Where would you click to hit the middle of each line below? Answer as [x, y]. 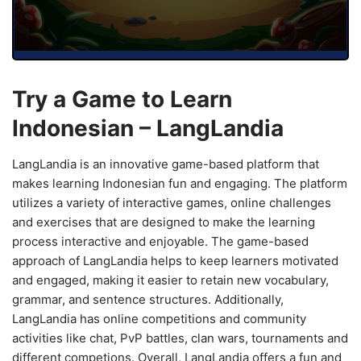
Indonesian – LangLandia [148, 128]
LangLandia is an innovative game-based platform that [166, 164]
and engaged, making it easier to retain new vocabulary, [170, 280]
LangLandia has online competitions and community [159, 318]
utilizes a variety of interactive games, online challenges [172, 202]
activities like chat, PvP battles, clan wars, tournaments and [180, 338]
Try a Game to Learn [122, 99]
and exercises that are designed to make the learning [164, 222]
